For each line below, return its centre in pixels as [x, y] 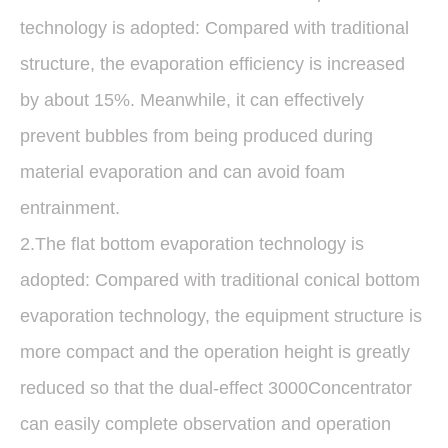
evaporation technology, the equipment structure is [221, 316]
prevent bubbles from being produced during [196, 136]
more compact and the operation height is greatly [215, 352]
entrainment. [70, 208]
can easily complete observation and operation [205, 424]
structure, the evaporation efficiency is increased [212, 64]
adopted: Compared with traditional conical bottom [220, 280]
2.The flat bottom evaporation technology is [192, 244]
